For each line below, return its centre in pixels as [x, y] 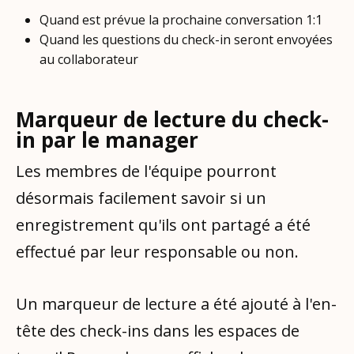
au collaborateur [89, 59]
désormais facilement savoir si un [141, 198]
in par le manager [107, 140]
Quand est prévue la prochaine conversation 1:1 [181, 19]
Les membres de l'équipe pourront [146, 171]
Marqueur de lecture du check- [172, 120]
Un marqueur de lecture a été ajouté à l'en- [176, 304]
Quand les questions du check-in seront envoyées [186, 39]
